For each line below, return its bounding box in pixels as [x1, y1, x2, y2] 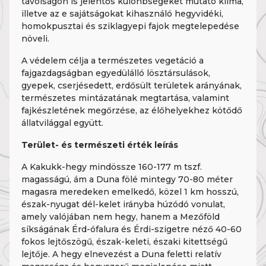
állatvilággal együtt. [21, 118, 103, 128]
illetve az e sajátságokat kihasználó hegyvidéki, [21, 8, 223, 19]
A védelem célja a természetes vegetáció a [21, 55, 204, 66]
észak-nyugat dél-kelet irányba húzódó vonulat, [21, 199, 225, 210]
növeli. [21, 33, 49, 44]
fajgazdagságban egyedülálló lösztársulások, [21, 68, 210, 78]
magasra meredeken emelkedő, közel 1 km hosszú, [21, 186, 239, 197]
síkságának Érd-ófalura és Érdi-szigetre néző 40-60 [21, 224, 242, 235]
